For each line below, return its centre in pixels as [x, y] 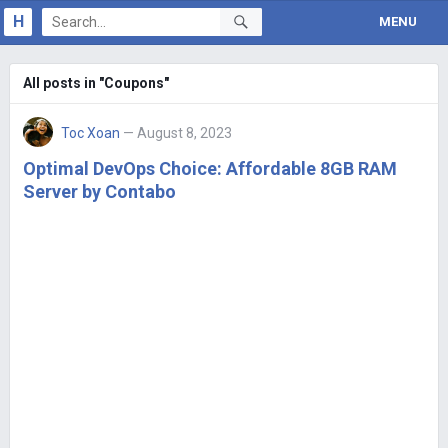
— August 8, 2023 [177, 133]
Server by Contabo [99, 191]
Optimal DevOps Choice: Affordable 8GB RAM [209, 168]
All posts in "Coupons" [95, 83]
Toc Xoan [90, 133]
